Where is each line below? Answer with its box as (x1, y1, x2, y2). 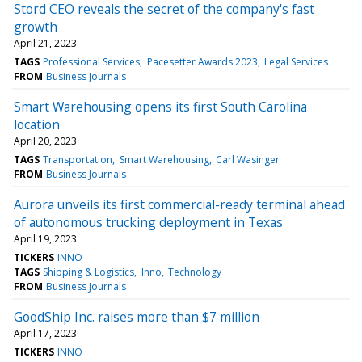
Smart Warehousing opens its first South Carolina (14, 97, 307, 116)
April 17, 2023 (14, 326, 77, 340)
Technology (167, 264, 221, 279)
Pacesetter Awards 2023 (146, 54, 258, 69)
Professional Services (43, 54, 141, 69)
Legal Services (263, 54, 328, 69)
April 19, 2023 (14, 231, 77, 246)
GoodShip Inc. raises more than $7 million (14, 307, 259, 326)
